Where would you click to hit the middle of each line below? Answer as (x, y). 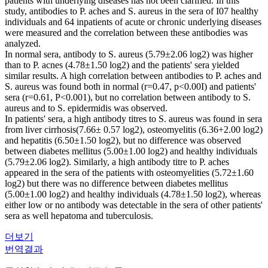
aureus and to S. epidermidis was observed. (86, 108)
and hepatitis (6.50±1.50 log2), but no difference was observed (123, 140)
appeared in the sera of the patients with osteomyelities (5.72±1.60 (129, 173)
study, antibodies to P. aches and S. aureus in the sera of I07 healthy (132, 11)
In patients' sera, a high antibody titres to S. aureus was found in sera (133, 119)
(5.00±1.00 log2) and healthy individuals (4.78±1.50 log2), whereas (133, 194)
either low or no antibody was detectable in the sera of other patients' (134, 205)
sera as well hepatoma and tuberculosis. (79, 216)
